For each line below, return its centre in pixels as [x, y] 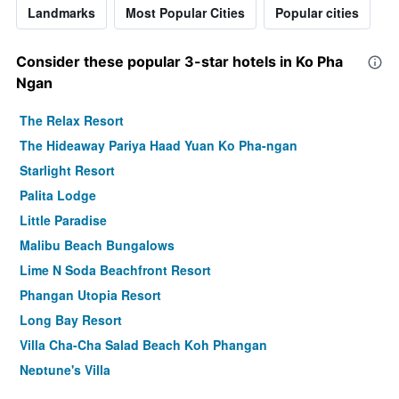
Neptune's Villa [65, 370]
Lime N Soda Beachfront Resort [115, 270]
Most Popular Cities [185, 13]
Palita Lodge [58, 195]
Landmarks [61, 13]
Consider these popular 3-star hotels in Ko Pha [179, 62]
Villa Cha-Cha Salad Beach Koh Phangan [143, 345]
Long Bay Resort [71, 320]
